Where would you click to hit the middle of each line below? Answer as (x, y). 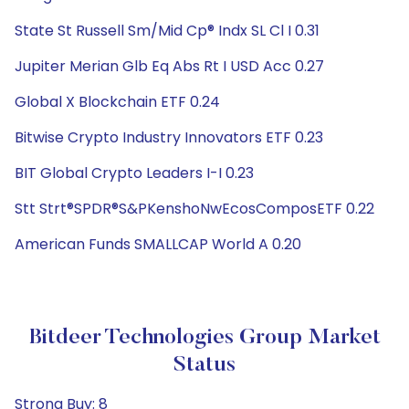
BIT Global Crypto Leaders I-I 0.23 (134, 173)
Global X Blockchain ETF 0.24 (117, 102)
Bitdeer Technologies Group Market (204, 338)
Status (204, 365)
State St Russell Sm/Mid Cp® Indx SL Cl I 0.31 (167, 31)
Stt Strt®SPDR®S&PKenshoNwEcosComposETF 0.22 (194, 209)
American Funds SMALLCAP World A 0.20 (158, 244)
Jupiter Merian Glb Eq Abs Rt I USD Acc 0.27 (169, 66)
